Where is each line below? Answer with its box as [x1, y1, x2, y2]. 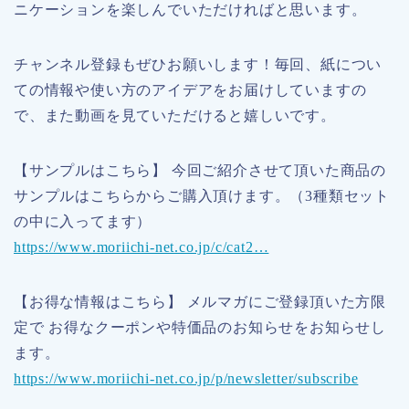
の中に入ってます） [14, 214, 152, 230]
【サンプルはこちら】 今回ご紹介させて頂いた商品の [14, 163, 386, 179]
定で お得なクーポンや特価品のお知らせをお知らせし [14, 320, 386, 336]
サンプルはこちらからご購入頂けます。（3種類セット [14, 188, 390, 204]
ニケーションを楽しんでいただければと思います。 [14, 2, 367, 18]
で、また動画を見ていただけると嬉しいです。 [14, 108, 336, 124]
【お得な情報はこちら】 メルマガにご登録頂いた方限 [14, 294, 386, 310]
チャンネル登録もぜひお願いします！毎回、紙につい [14, 57, 383, 73]
